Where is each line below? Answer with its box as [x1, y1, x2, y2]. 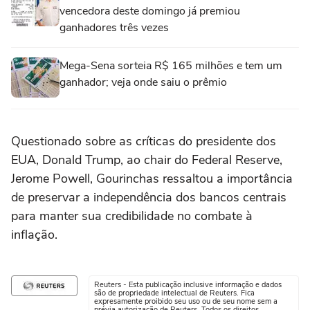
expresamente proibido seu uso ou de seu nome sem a [94, 296, 277, 307]
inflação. [11, 226, 57, 243]
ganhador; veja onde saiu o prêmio [60, 75, 227, 90]
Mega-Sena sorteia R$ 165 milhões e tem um [60, 58, 282, 73]
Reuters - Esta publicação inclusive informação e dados [94, 280, 282, 290]
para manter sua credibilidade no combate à [11, 208, 253, 224]
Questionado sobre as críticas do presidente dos [11, 133, 276, 149]
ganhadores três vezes [60, 20, 169, 35]
